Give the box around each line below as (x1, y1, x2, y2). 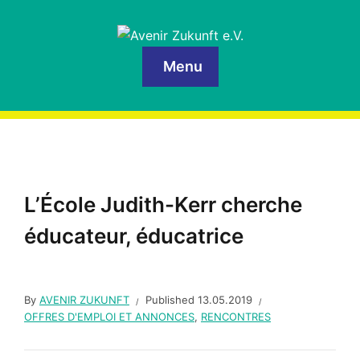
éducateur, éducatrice (24, 223, 243, 249)
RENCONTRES (201, 310, 271, 324)
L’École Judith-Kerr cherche (24, 192, 302, 218)
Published (145, 293, 198, 307)
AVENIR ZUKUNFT (39, 293, 129, 307)
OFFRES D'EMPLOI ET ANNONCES (24, 310, 194, 324)
